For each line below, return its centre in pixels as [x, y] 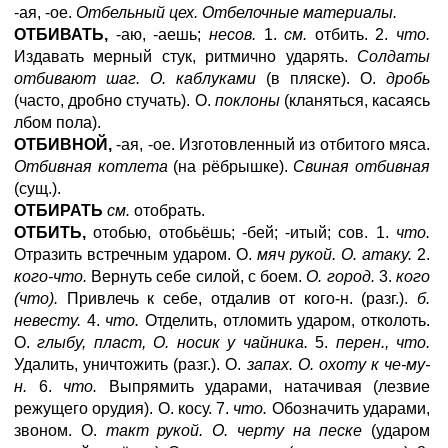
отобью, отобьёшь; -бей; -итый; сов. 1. [241, 232]
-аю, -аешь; [158, 34]
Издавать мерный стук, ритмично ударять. [185, 56]
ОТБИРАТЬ [58, 210]
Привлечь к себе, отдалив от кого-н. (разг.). [237, 298]
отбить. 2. [351, 34]
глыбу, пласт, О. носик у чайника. [172, 342]
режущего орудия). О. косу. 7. [124, 408]
